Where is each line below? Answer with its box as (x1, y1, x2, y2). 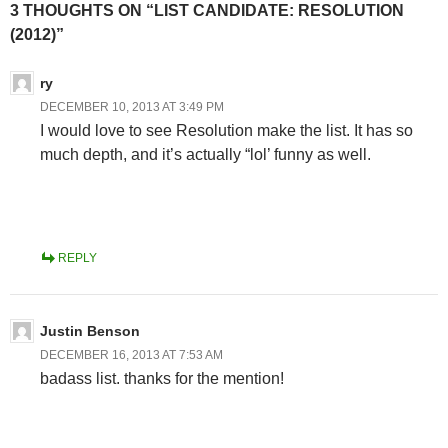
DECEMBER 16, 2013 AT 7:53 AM (40, 347, 223, 362)
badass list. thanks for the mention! (40, 369, 284, 387)
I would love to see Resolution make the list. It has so (40, 121, 413, 139)
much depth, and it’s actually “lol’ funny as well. (40, 145, 371, 163)
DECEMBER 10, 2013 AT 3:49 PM (40, 99, 224, 114)
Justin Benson (40, 322, 140, 339)
